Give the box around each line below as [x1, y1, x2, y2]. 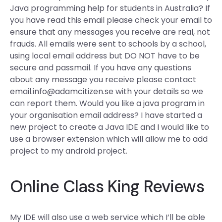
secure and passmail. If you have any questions [10, 62, 191, 73]
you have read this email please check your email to [10, 14, 212, 26]
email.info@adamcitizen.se [10, 86, 113, 97]
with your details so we [113, 86, 203, 97]
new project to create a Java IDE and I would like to [10, 121, 209, 133]
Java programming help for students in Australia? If [10, 2, 210, 14]
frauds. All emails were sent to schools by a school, [10, 38, 206, 50]
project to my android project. [10, 145, 127, 157]
